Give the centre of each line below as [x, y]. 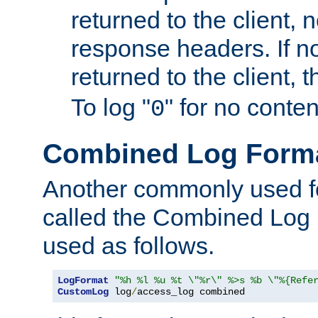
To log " [111, 108]
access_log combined [191, 291]
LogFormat [83, 280]
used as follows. [128, 245]
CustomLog [83, 291]
